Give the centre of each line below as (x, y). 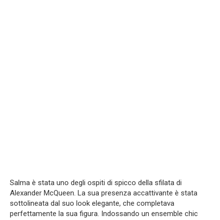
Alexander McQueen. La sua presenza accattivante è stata (104, 193)
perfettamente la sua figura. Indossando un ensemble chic (104, 214)
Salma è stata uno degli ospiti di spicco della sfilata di (96, 183)
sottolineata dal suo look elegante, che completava (92, 204)
